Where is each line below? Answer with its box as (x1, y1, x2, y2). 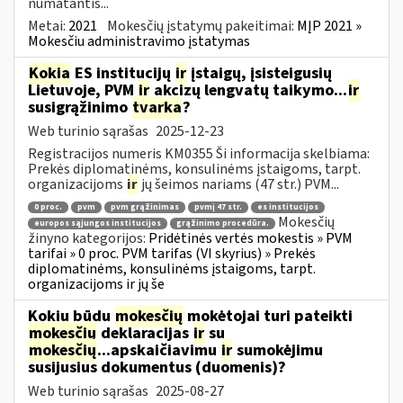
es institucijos (257, 201, 318, 214)
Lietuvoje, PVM (28, 78, 138, 102)
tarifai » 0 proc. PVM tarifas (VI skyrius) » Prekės (28, 243, 316, 264)
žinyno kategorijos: (28, 228, 148, 248)
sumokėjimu (233, 338, 323, 362)
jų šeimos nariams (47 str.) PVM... (139, 174, 339, 194)
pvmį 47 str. (194, 201, 242, 214)
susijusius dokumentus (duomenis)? (28, 355, 286, 379)
